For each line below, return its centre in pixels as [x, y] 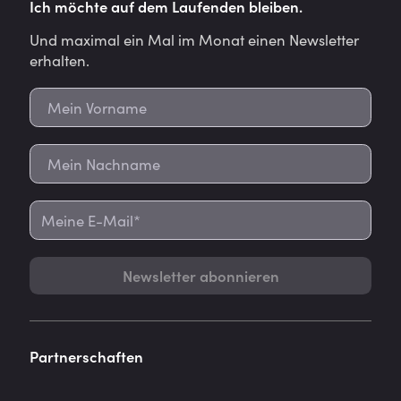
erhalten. [60, 60]
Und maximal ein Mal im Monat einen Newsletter [195, 40]
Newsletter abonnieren [200, 275]
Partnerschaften [87, 357]
